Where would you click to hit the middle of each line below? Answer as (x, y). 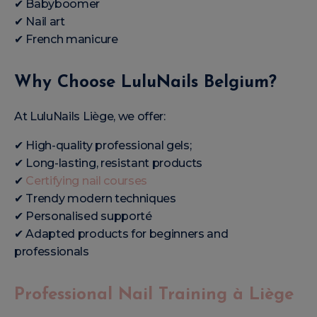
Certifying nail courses (87, 180)
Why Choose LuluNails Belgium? (145, 82)
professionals (52, 251)
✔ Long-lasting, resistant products (109, 163)
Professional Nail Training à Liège (154, 295)
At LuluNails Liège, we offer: (90, 116)
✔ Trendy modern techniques (95, 198)
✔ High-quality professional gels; (103, 145)
